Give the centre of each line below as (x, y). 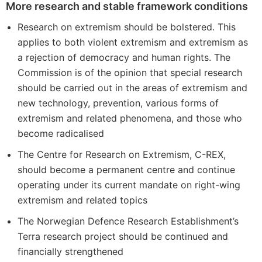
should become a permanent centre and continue (126, 170)
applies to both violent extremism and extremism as (133, 42)
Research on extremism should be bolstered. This (127, 27)
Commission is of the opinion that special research (130, 73)
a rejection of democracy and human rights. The (124, 57)
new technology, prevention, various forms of (118, 103)
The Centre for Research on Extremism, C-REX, (122, 154)
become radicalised (61, 133)
